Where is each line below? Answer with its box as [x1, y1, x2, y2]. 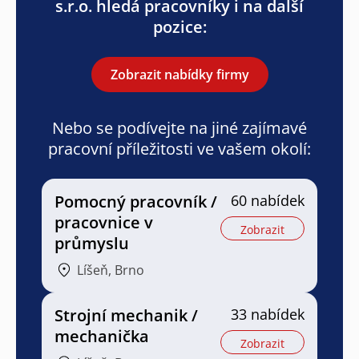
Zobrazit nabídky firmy [110, 65, 249, 83]
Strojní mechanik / [54, 304, 198, 326]
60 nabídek [231, 190, 305, 210]
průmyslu [54, 232, 129, 254]
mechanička [54, 325, 149, 347]
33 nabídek [231, 304, 305, 324]
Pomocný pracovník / [54, 190, 217, 212]
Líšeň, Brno [77, 260, 144, 279]
